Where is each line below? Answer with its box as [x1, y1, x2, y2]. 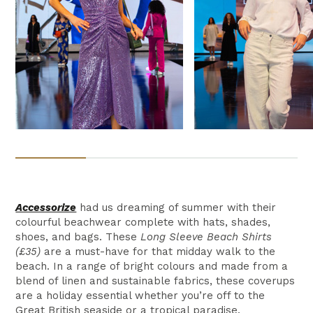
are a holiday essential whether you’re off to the [15, 289, 265, 302]
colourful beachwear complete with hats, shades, [15, 216, 271, 228]
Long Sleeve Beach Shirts [140, 231, 272, 243]
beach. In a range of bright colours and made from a [15, 260, 289, 272]
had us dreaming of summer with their [76, 201, 277, 214]
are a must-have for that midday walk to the [41, 245, 276, 258]
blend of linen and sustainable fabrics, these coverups [15, 275, 296, 287]
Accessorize [15, 201, 77, 214]
